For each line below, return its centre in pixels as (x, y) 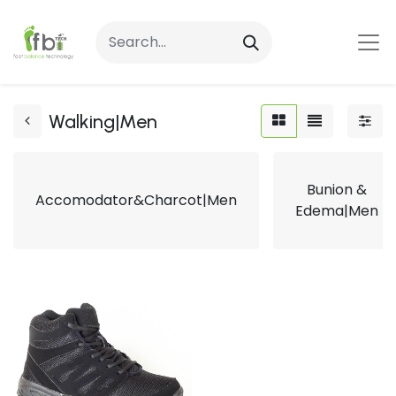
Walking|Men (103, 121)
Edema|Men (337, 211)
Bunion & (337, 190)
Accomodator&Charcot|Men (136, 200)
